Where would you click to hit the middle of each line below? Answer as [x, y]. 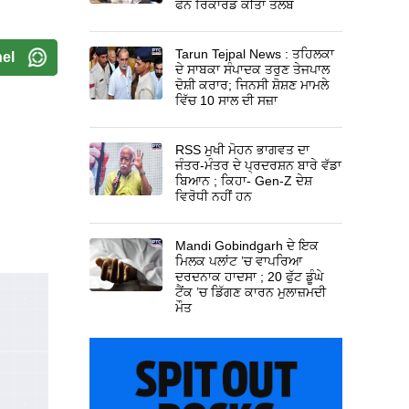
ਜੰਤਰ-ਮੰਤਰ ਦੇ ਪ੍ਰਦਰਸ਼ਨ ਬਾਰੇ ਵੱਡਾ [259, 165]
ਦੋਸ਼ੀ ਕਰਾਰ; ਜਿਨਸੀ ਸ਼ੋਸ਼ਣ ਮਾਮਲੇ [252, 84]
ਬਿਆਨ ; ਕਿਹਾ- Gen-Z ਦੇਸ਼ [244, 180]
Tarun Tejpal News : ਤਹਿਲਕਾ [255, 53]
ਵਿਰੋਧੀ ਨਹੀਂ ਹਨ [214, 196]
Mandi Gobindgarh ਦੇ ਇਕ [247, 245]
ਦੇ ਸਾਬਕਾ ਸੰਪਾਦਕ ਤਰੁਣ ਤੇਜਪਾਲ [253, 69]
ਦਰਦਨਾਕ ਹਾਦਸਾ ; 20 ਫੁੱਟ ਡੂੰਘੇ [250, 276]
